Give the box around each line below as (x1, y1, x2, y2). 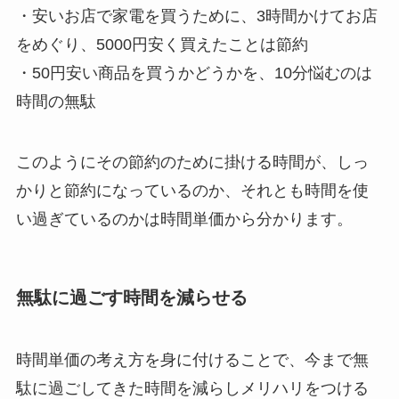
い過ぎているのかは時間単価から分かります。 (15, 210, 353, 229)
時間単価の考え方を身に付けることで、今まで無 (15, 350, 369, 369)
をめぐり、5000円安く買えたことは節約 (15, 36, 308, 54)
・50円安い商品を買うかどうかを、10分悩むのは (15, 64, 372, 83)
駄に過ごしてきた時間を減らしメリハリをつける (15, 379, 369, 397)
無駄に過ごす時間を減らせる (15, 288, 248, 308)
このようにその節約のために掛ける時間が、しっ (15, 153, 369, 172)
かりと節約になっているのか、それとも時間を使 (15, 182, 369, 200)
